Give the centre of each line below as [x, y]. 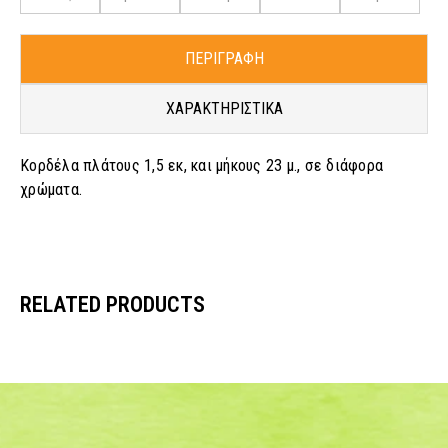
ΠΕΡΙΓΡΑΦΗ [224, 58]
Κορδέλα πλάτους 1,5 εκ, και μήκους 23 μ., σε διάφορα [201, 165]
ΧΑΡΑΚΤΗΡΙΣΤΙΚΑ [224, 108]
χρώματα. [51, 189]
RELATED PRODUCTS [112, 305]
